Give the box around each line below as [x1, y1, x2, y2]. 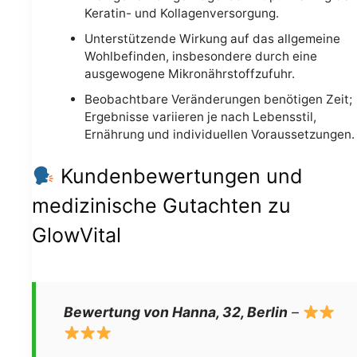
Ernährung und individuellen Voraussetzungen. [84, 127, 355, 143]
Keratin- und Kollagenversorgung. [84, 6, 279, 22]
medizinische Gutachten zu [32, 194, 291, 218]
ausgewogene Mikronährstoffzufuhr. [84, 66, 295, 82]
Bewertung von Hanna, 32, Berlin [64, 304, 288, 321]
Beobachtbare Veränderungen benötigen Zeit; [84, 92, 352, 108]
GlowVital [32, 223, 121, 248]
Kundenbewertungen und [54, 164, 303, 189]
